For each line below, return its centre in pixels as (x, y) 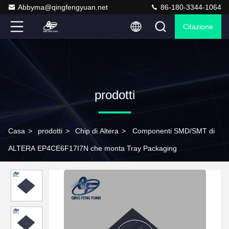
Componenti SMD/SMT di (174, 131)
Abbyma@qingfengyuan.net (63, 7)
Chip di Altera (97, 131)
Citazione (198, 27)
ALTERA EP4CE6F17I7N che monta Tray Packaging (93, 148)
